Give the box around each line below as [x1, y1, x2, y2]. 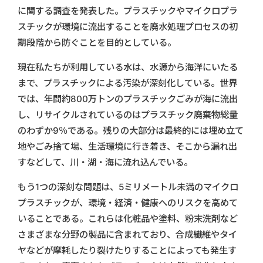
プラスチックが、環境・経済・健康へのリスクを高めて [18, 197, 238, 208]
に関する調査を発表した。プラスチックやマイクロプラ [18, 5, 238, 16]
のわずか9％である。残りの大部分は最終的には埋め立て [18, 124, 244, 136]
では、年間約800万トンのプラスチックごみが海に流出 [18, 93, 238, 104]
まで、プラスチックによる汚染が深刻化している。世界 [18, 77, 237, 89]
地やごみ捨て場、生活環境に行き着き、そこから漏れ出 [18, 140, 237, 152]
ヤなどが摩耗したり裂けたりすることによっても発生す [18, 244, 237, 256]
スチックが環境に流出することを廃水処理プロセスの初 [18, 21, 238, 32]
